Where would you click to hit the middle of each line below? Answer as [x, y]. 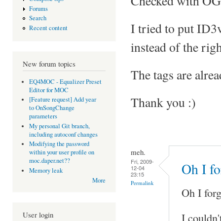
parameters [43, 116]
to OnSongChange [52, 108]
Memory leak [46, 170]
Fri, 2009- [142, 161]
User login [38, 215]
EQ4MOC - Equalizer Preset [65, 81]
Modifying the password [59, 144]
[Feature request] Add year [62, 100]
